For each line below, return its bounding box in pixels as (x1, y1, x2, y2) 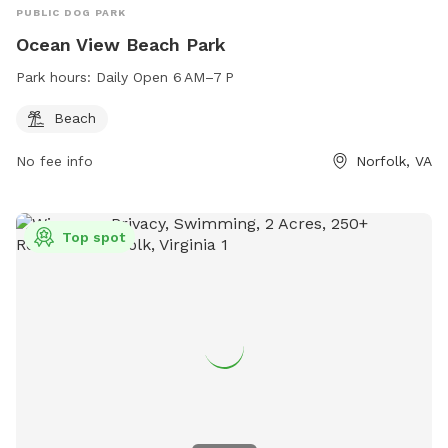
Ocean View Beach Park (16, 34, 226, 56)
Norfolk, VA (356, 153, 432, 170)
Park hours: (16, 69, 96, 86)
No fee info (16, 153, 93, 170)
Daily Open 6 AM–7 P (96, 69, 235, 86)
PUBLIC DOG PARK (16, 7, 126, 19)
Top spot (62, 229, 125, 246)
